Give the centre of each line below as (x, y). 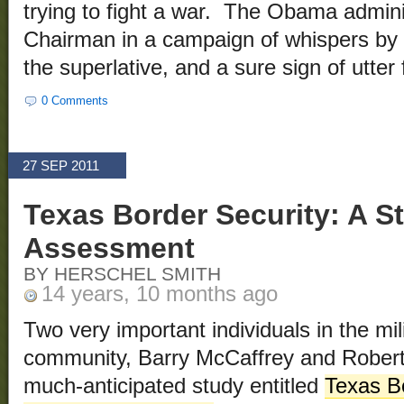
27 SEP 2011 (61, 166)
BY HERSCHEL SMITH (122, 275)
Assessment (109, 248)
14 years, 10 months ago (160, 294)
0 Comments (75, 101)
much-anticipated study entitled (174, 386)
